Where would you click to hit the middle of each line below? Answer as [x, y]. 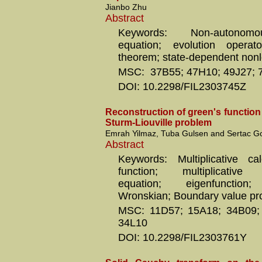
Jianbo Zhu [126, 7]
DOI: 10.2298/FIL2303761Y [182, 237]
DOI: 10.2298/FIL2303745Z [182, 87]
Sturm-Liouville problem [158, 123]
